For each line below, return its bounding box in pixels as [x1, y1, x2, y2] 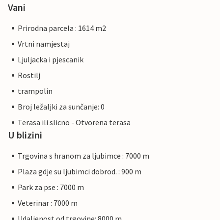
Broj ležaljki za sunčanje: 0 [18, 102, 105, 112]
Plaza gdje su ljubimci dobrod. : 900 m [18, 166, 141, 177]
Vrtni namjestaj [18, 39, 70, 49]
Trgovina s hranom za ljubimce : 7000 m [18, 151, 149, 161]
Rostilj [18, 70, 40, 81]
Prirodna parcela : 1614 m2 [18, 23, 106, 33]
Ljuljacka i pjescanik [18, 55, 83, 65]
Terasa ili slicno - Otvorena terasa [18, 117, 131, 128]
